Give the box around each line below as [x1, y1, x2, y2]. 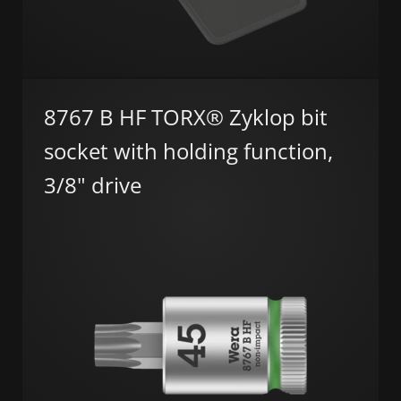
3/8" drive [44, 169, 141, 200]
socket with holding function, [44, 135, 333, 166]
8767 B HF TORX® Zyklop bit [44, 101, 328, 132]
